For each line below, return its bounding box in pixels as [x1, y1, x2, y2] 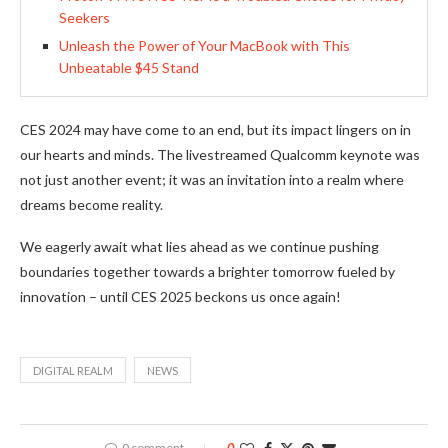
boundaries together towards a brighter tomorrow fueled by [20, 263, 395, 280]
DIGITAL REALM [33, 364, 113, 377]
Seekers [59, 9, 110, 26]
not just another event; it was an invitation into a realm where [20, 171, 404, 188]
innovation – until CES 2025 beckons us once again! [20, 288, 341, 305]
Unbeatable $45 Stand [59, 59, 199, 76]
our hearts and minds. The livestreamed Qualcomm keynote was [20, 146, 420, 163]
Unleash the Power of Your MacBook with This [59, 37, 350, 54]
